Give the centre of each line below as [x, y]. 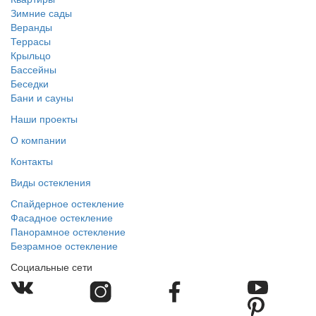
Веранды [31, 27]
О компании [38, 140]
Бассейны [34, 69]
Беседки [30, 84]
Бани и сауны [42, 98]
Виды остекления [51, 182]
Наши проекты [44, 119]
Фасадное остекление [62, 218]
